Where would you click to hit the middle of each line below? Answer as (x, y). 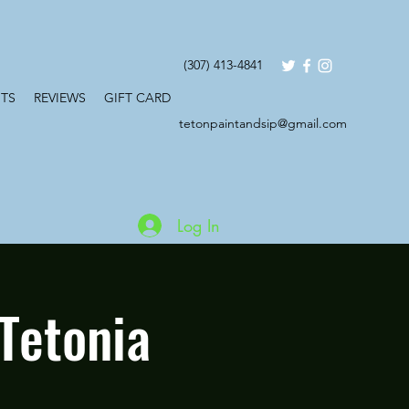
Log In (198, 225)
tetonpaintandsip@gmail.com (263, 123)
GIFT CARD (137, 98)
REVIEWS (60, 98)
